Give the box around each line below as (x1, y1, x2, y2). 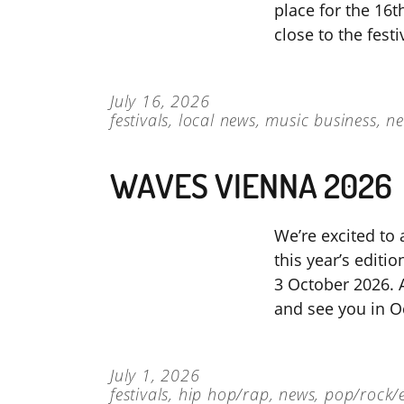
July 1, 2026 (110, 364, 200, 387)
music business (265, 109, 377, 132)
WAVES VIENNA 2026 (110, 164, 392, 207)
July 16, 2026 (110, 90, 210, 113)
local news (178, 109, 256, 132)
